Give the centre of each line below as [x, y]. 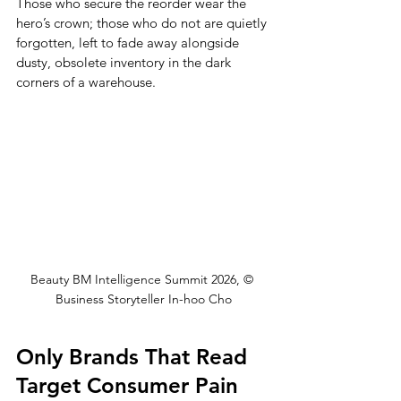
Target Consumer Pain [130, 385]
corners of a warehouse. [86, 82]
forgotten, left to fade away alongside [129, 43]
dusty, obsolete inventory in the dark [125, 62]
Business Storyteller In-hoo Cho [143, 299]
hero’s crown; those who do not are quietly [143, 23]
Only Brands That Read [135, 356]
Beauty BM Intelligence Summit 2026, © [143, 279]
